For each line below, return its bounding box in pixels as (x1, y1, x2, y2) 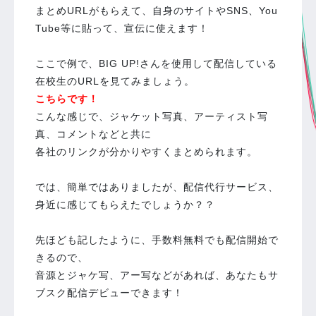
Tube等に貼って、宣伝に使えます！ (35, 23, 209, 34)
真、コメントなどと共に (35, 128, 152, 140)
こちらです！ (35, 93, 99, 104)
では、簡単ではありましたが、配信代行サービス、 (35, 181, 279, 193)
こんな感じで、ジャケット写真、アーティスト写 (35, 111, 268, 122)
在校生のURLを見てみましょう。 (35, 75, 195, 87)
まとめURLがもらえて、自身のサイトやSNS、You (35, 5, 278, 16)
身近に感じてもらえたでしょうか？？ (35, 199, 215, 210)
